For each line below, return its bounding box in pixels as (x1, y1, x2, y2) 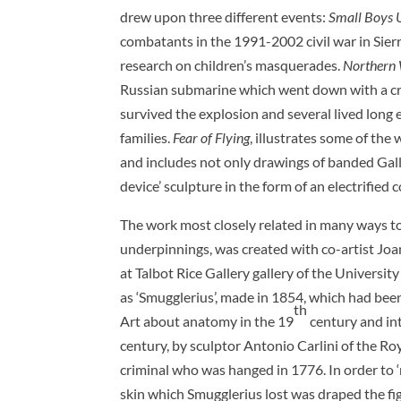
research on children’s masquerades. (120, 55, 344, 73)
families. (120, 128, 174, 146)
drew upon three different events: (120, 7, 329, 25)
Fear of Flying (173, 128, 251, 146)
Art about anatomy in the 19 (120, 311, 294, 329)
